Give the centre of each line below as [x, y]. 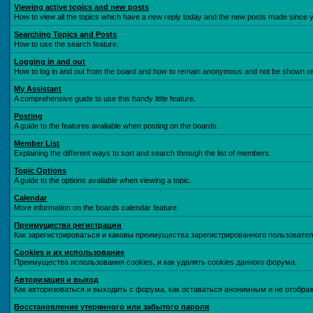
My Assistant [38, 89]
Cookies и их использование [70, 252]
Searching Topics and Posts [66, 34]
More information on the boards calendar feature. [97, 208]
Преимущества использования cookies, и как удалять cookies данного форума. [156, 262]
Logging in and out [50, 61]
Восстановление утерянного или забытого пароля [112, 307]
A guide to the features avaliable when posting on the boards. [117, 126]
